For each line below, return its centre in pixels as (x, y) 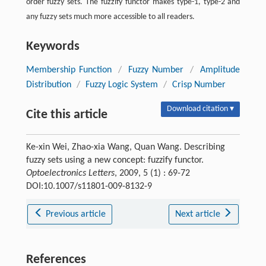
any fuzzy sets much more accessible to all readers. (110, 17)
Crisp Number (199, 85)
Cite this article (66, 115)
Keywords (53, 46)
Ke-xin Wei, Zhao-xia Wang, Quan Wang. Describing (125, 147)
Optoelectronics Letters (70, 173)
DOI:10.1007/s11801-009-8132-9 (89, 186)
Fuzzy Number (156, 70)
